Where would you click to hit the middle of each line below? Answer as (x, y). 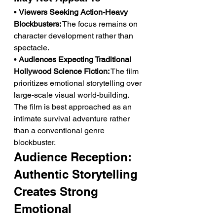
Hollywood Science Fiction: (62, 71)
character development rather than (74, 36)
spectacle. (32, 48)
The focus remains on (100, 24)
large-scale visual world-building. (72, 95)
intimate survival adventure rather (73, 119)
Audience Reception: (74, 157)
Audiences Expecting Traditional (76, 59)
